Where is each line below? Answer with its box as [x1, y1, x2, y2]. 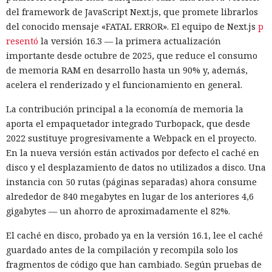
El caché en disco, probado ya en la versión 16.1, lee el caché [6, 229, 263, 241]
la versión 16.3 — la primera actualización [38, 35, 221, 47]
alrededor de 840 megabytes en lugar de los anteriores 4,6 [6, 190, 254, 202]
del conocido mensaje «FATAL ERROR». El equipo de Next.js [6, 20, 258, 32]
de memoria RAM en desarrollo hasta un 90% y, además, [6, 64, 248, 76]
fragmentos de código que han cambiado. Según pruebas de [6, 258, 262, 270]
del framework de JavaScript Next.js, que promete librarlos [6, 5, 258, 18]
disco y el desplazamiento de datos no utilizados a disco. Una [6, 161, 266, 173]
